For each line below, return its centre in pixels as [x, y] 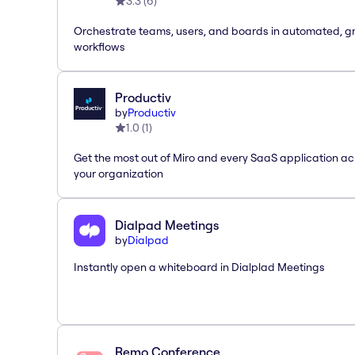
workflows [99, 46]
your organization [118, 173]
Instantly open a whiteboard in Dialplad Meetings [199, 267]
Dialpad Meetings [167, 225]
